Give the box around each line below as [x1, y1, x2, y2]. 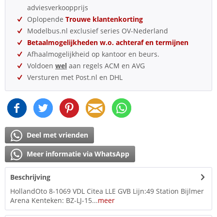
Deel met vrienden [25, 130, 88, 139]
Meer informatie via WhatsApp [25, 149, 129, 158]
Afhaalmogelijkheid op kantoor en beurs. [27, 49, 159, 59]
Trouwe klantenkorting [65, 15, 143, 24]
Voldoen [27, 61, 55, 70]
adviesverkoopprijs [27, 3, 88, 12]
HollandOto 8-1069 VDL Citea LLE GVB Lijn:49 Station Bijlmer [10, 186, 204, 196]
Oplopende [27, 15, 65, 24]
